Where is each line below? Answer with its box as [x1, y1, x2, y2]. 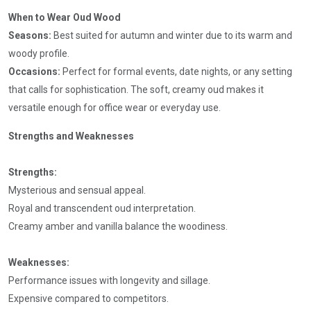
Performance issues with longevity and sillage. [8, 274, 210, 286]
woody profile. [8, 47, 69, 59]
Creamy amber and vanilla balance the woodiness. [8, 220, 228, 232]
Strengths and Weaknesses [8, 130, 134, 142]
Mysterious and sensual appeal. [8, 184, 146, 196]
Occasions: [8, 65, 60, 77]
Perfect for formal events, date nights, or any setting [60, 65, 292, 77]
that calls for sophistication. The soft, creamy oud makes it [8, 83, 264, 95]
